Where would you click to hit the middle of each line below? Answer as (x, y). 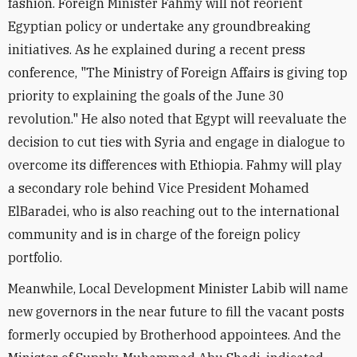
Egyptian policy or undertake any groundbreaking (159, 26)
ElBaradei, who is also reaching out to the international (174, 211)
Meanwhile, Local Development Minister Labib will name (178, 288)
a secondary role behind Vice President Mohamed (159, 188)
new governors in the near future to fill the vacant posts (176, 312)
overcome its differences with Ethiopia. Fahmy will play (175, 165)
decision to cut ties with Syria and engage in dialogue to (177, 142)
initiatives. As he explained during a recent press (157, 49)
